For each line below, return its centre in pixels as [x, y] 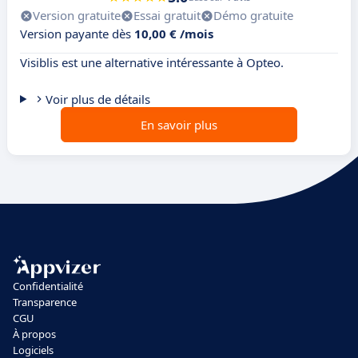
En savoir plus [179, 125]
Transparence [45, 302]
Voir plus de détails [97, 99]
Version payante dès [77, 34]
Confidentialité [48, 286]
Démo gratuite [253, 16]
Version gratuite [77, 16]
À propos [34, 334]
